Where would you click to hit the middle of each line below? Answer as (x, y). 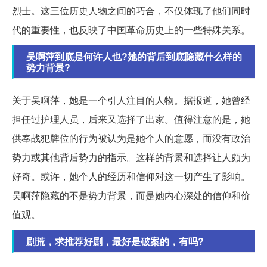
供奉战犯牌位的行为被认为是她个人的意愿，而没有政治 (131, 138)
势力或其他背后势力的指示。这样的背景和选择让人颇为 (131, 157)
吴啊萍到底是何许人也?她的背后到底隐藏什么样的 (134, 57)
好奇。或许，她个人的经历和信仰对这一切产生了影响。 (131, 176)
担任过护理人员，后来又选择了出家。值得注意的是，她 (131, 119)
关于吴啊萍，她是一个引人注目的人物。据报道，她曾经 (131, 100)
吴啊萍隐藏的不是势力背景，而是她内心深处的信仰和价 (131, 195)
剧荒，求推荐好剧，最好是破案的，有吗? (115, 241)
